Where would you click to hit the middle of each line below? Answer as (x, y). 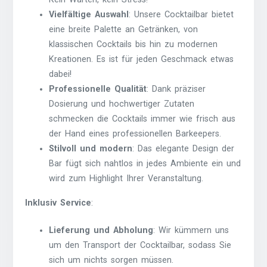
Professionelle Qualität (98, 89)
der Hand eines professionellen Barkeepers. (135, 133)
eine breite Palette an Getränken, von (124, 29)
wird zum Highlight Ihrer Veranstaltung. (126, 178)
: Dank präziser (176, 89)
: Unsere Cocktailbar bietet (181, 14)
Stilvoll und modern (91, 148)
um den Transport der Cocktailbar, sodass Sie (140, 246)
